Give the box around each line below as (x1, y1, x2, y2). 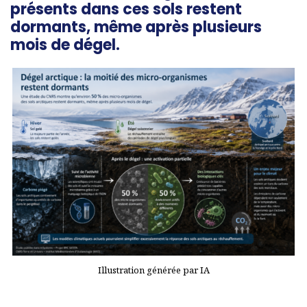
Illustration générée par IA (97, 263, 210, 276)
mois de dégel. (10, 34, 120, 56)
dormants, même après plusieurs (10, 16, 262, 38)
